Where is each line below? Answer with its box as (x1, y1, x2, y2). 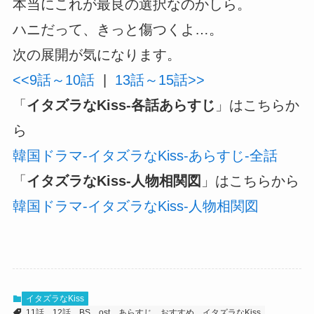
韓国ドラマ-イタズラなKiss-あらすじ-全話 (12, 147, 278, 163)
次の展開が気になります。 (12, 46, 181, 62)
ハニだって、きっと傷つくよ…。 (12, 21, 223, 37)
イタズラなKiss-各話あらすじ (26, 97, 215, 113)
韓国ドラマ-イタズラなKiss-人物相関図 (12, 198, 259, 214)
